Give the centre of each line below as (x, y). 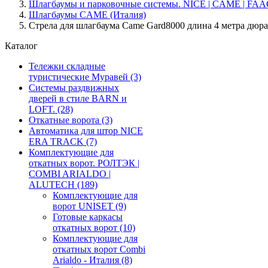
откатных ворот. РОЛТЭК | (84, 163)
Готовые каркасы (88, 217)
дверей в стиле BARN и (78, 98)
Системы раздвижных (74, 88)
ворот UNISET (84, 206)
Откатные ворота (65, 120)
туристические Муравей (80, 77)
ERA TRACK (57, 141)
